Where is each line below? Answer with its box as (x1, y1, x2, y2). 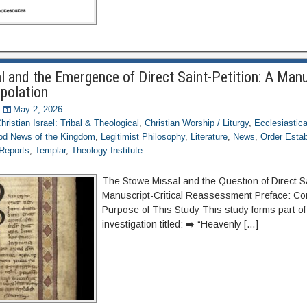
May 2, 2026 (13, 104, 63, 114)
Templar (35, 145, 66, 156)
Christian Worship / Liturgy (145, 118, 249, 128)
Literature (191, 132, 228, 142)
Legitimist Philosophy (101, 132, 186, 142)
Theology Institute (71, 145, 143, 156)
